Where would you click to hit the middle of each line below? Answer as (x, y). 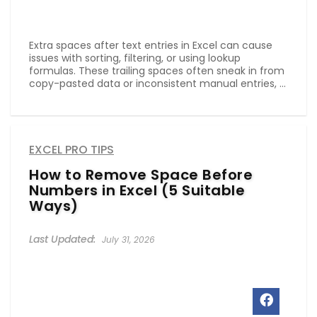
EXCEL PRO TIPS (71, 150)
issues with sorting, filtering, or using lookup (135, 58)
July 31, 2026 (127, 240)
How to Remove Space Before (141, 175)
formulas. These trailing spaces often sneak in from (157, 71)
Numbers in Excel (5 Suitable (137, 191)
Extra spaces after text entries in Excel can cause (151, 46)
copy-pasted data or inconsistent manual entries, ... (157, 84)
